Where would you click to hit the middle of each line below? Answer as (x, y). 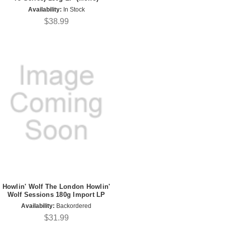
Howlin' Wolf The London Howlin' (56, 187)
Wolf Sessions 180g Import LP (56, 195)
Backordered (73, 206)
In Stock (73, 9)
